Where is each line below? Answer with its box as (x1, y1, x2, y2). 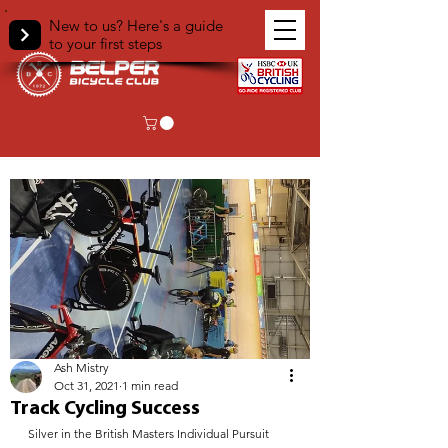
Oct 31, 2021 (54, 377, 119, 393)
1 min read (122, 377, 178, 393)
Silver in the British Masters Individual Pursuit (28, 425, 272, 441)
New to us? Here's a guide (49, 16, 223, 35)
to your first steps (49, 34, 162, 53)
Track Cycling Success (10, 398, 200, 419)
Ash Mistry (54, 359, 109, 375)
